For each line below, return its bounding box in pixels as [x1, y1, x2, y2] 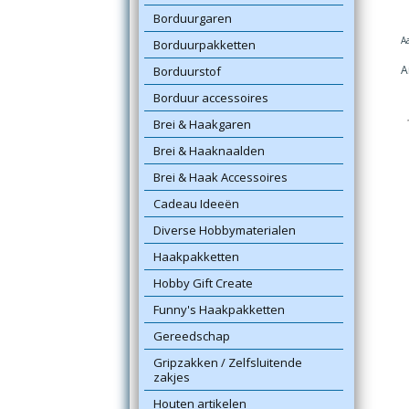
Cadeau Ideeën [153, 195, 240, 212]
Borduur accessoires [153, 89, 269, 106]
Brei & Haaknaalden [153, 142, 266, 159]
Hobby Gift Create [153, 275, 254, 291]
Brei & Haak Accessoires [153, 169, 288, 185]
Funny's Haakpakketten [153, 301, 286, 318]
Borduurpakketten [153, 37, 257, 53]
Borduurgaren [153, 10, 233, 26]
